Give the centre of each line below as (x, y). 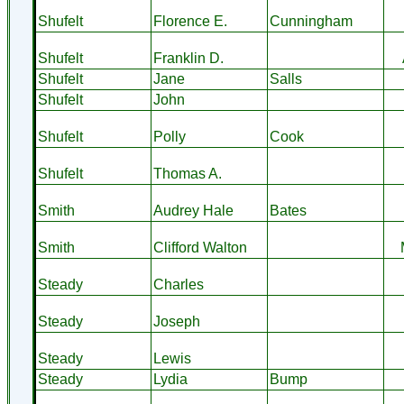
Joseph (176, 321)
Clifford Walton (200, 248)
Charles (178, 285)
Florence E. (190, 21)
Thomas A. (187, 174)
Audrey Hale (193, 211)
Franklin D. (188, 58)
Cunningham (311, 21)
